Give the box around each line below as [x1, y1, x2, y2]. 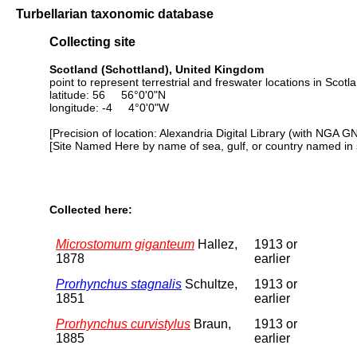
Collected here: [49, 203, 132, 217]
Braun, [190, 316, 231, 331]
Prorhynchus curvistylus [56, 316, 190, 331]
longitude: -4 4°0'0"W [49, 100, 169, 114]
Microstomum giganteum [56, 237, 194, 251]
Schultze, [182, 277, 237, 291]
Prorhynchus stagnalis [56, 277, 182, 291]
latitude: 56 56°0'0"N [49, 88, 166, 101]
